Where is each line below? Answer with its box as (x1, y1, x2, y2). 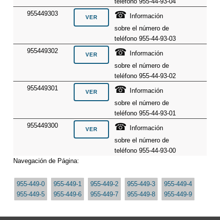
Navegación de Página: (13, 157, 79, 165)
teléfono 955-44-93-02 (114, 72, 176, 80)
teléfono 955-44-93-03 (114, 34, 176, 42)
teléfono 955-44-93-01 (114, 109, 176, 117)
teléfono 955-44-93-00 (114, 146, 176, 154)
